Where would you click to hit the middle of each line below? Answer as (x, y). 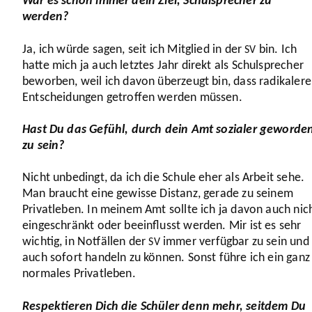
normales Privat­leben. (80, 274)
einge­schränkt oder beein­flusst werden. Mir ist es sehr (162, 226)
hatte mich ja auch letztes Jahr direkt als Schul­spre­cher (163, 65)
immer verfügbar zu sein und (234, 242)
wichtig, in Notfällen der (86, 242)
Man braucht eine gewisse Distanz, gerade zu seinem (158, 194)
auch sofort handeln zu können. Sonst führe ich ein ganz (166, 258)
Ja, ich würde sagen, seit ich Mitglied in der (134, 49)
